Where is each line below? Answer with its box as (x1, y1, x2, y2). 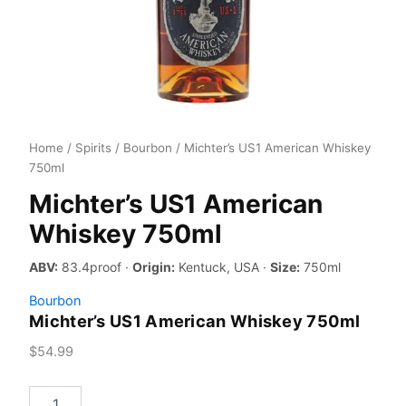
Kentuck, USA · (175, 259, 270, 275)
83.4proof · (58, 259, 132, 275)
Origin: (132, 259, 175, 275)
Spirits (75, 140, 111, 155)
